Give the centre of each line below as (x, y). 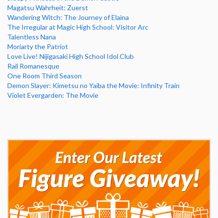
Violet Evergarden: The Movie (53, 95)
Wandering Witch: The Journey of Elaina (68, 17)
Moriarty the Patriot (38, 46)
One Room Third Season (45, 75)
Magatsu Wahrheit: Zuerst (48, 7)
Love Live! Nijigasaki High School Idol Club (71, 56)
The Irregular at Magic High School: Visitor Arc (78, 27)
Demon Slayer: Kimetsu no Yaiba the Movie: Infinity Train (93, 85)
